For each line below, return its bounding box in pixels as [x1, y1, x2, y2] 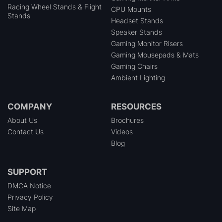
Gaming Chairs [111, 62, 158, 71]
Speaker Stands [111, 28, 162, 37]
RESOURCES [111, 102, 162, 112]
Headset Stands [111, 16, 163, 25]
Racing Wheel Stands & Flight [7, 2, 102, 11]
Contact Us [7, 127, 44, 136]
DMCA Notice [7, 181, 51, 190]
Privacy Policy [7, 193, 53, 202]
